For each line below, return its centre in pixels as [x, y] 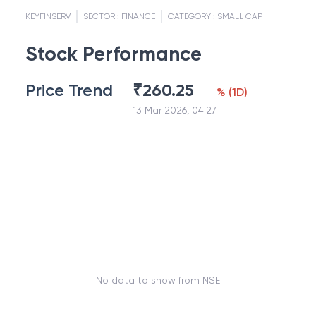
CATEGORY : [193, 16]
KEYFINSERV [48, 16]
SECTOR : [102, 16]
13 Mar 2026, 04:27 [175, 110]
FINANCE [138, 16]
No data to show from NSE [158, 280]
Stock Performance [114, 54]
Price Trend [69, 90]
